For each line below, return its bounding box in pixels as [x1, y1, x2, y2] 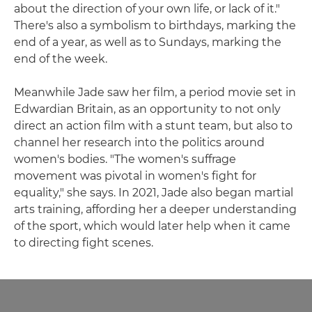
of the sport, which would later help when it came [14, 219, 290, 233]
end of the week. [14, 52, 107, 65]
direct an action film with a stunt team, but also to [14, 118, 292, 132]
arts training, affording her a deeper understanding [14, 202, 297, 216]
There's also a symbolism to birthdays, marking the [14, 18, 296, 32]
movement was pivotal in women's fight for [14, 169, 256, 182]
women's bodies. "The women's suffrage [14, 152, 236, 166]
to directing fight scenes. [14, 235, 153, 249]
